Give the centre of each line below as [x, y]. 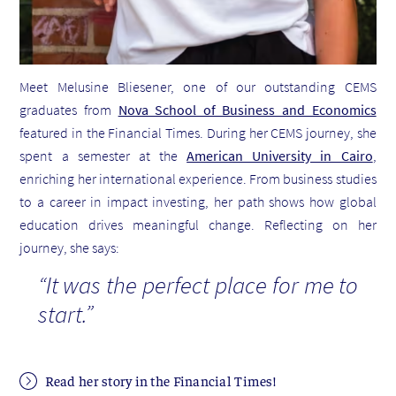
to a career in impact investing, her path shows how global [198, 202]
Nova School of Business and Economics [247, 110]
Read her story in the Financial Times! [159, 381]
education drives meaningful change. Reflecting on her [198, 225]
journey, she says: [70, 248]
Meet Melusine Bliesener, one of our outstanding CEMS [198, 87]
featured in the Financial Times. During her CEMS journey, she [198, 133]
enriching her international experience [131, 179]
